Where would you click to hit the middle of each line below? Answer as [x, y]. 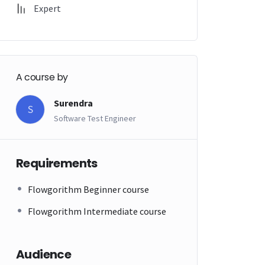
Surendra [73, 103]
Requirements [57, 164]
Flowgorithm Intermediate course [97, 211]
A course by [42, 77]
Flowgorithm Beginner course [88, 190]
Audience [44, 255]
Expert [47, 8]
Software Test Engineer [95, 119]
